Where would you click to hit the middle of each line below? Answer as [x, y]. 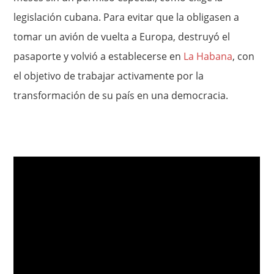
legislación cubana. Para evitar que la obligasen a [127, 17]
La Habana [208, 56]
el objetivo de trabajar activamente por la [109, 76]
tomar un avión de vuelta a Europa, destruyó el [122, 37]
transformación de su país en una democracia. [121, 95]
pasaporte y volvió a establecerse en [99, 56]
